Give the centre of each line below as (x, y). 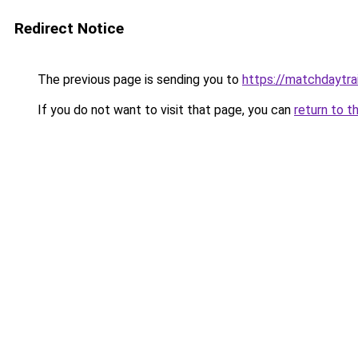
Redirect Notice (69, 28)
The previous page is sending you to (138, 80)
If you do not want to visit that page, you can (164, 110)
